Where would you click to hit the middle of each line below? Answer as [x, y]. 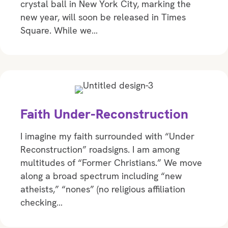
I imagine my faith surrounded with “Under [107, 136]
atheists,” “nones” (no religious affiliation [103, 189]
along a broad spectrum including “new [101, 176]
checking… [41, 202]
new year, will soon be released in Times [103, 17]
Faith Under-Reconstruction [104, 114]
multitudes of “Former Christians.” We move [111, 162]
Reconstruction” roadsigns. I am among [100, 149]
